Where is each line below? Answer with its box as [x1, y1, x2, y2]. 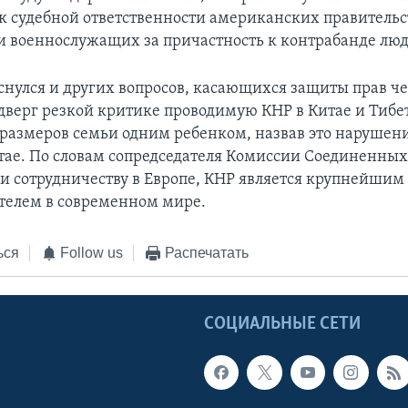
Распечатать [164, 245, 249, 261]
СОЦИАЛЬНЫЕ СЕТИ [204, 314, 361, 333]
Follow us [60, 245, 124, 261]
